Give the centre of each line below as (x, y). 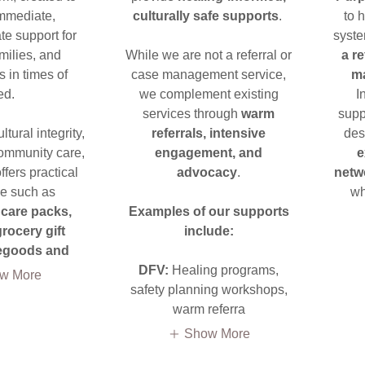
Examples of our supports (209, 211)
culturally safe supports (205, 16)
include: (209, 231)
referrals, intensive (209, 133)
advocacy (207, 172)
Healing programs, (224, 270)
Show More (217, 333)
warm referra (209, 309)
